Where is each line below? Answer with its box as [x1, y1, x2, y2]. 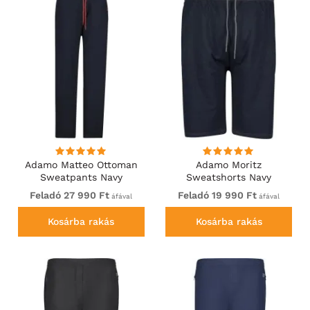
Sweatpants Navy [39, 172, 122, 183]
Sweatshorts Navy [186, 172, 272, 183]
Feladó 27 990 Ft [30, 190, 110, 201]
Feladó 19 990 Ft [178, 190, 257, 201]
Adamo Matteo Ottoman [24, 159, 138, 171]
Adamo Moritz [196, 159, 262, 171]
